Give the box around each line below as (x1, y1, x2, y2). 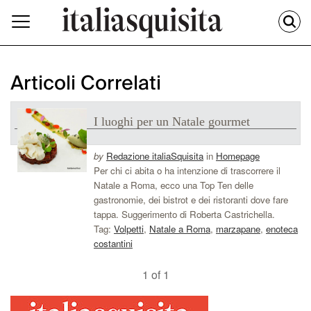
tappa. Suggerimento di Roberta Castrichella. (94, 208, 275, 221)
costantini (94, 237, 133, 251)
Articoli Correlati (10, 67, 161, 101)
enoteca (266, 222, 298, 236)
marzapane (216, 222, 260, 236)
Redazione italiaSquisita (106, 149, 203, 163)
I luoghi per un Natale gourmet (94, 115, 250, 129)
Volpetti (114, 222, 144, 236)
